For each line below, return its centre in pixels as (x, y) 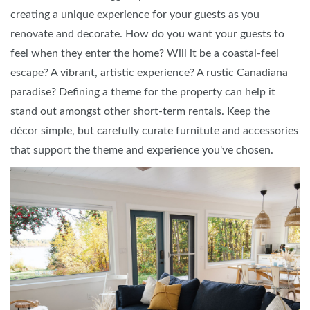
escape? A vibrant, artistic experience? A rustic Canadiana (149, 72)
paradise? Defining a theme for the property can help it (143, 92)
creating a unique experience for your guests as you (135, 14)
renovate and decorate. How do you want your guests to (147, 34)
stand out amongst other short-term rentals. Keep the (140, 111)
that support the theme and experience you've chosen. (143, 150)
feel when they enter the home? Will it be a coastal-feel (145, 53)
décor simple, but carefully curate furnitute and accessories (154, 130)
